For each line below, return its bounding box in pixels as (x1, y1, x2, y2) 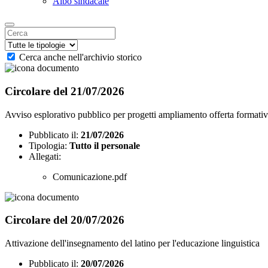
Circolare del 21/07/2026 (5, 84, 124, 98)
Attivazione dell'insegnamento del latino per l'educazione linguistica (5, 238, 260, 249)
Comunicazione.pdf (53, 171, 127, 182)
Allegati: (29, 151, 61, 162)
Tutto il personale (69, 140, 140, 151)
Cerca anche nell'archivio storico (19, 52, 142, 63)
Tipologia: (29, 140, 67, 151)
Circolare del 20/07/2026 (5, 214, 124, 227)
